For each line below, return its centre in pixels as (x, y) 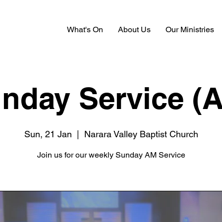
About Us (134, 29)
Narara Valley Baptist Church (141, 134)
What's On (85, 29)
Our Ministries (190, 29)
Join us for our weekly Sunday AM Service (111, 155)
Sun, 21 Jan (48, 134)
